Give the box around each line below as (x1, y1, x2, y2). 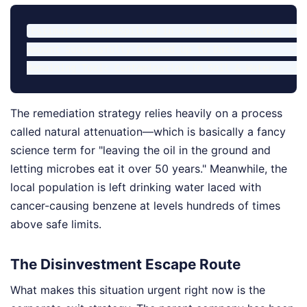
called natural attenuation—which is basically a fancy (10, 125, 286, 139)
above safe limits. (10, 217, 101, 232)
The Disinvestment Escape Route (10, 256, 241, 273)
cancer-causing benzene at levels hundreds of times (10, 199, 280, 213)
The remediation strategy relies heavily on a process (10, 106, 282, 121)
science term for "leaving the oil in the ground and (10, 143, 271, 158)
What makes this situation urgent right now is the (10, 282, 265, 297)
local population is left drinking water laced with (10, 180, 261, 195)
